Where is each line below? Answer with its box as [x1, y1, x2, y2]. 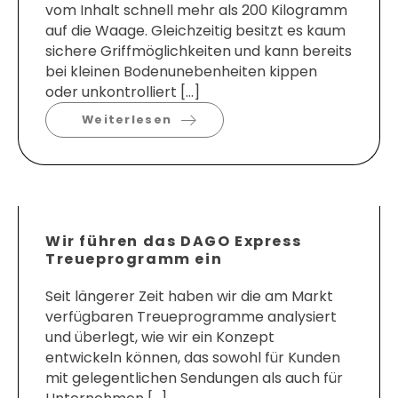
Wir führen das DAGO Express [45, 231, 302, 252]
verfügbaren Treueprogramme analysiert [45, 306, 337, 328]
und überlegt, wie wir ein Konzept [45, 327, 275, 348]
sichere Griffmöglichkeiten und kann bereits [45, 41, 352, 62]
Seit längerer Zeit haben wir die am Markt [45, 286, 333, 307]
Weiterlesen [82, 112, 172, 128]
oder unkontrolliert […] [45, 82, 200, 103]
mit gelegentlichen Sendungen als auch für [45, 368, 343, 389]
